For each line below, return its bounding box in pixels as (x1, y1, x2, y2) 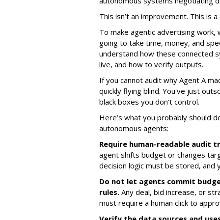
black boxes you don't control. (99, 96, 199, 107)
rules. (99, 187, 119, 197)
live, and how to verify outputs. (99, 59, 203, 69)
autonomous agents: (99, 123, 168, 133)
